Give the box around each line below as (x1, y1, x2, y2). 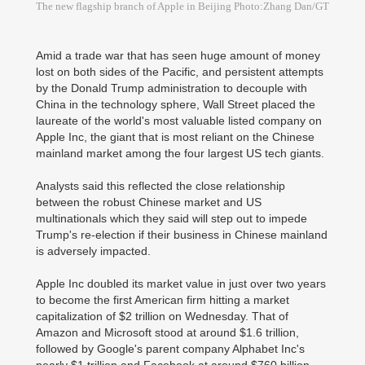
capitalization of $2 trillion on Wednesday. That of (36, 310, 288, 323)
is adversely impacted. (36, 244, 151, 257)
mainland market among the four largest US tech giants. (36, 147, 324, 160)
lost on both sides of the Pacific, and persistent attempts (36, 65, 323, 78)
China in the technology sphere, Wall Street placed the (36, 98, 315, 111)
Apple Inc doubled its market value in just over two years (36, 277, 326, 290)
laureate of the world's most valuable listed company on (36, 114, 322, 127)
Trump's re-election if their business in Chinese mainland (36, 228, 328, 241)
